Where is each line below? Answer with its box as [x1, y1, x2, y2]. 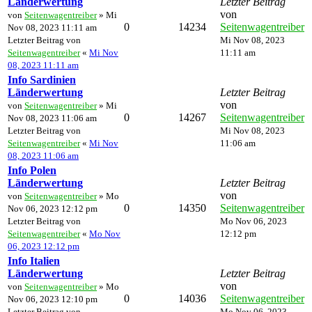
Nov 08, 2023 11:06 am [8, 112, 97, 123]
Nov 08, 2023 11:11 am [8, 22, 97, 33]
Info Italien [8, 254, 60, 267]
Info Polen [8, 164, 56, 176]
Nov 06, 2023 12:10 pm [8, 293, 97, 304]
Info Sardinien [8, 73, 76, 86]
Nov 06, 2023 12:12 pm [8, 203, 97, 214]
